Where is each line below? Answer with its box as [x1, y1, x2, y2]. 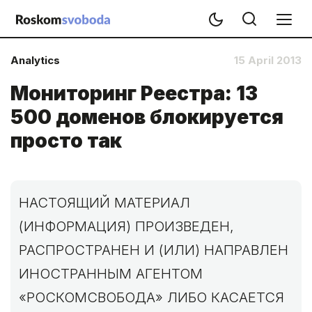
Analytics [10, 54, 60, 67]
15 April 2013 [234, 54, 302, 67]
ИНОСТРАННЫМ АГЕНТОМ [19, 265, 203, 282]
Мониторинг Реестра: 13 [10, 81, 258, 105]
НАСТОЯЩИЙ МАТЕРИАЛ [19, 194, 190, 211]
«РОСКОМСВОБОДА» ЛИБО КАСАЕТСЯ [19, 289, 284, 306]
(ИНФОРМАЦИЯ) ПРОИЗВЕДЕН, [19, 218, 234, 235]
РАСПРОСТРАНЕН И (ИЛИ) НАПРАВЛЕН [19, 242, 288, 258]
